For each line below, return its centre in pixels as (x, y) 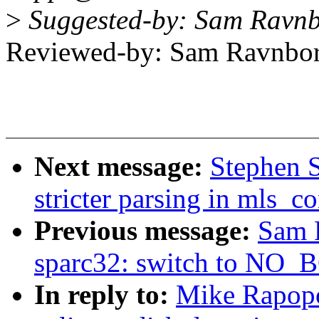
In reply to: (105, 295)
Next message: (122, 167)
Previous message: (146, 231)
